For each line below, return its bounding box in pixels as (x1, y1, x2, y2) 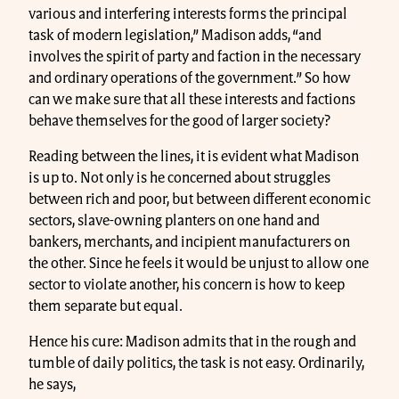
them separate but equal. (28, 299, 183, 314)
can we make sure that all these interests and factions (28, 93, 355, 108)
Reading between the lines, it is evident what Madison (28, 150, 359, 165)
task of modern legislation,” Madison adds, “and (28, 28, 322, 44)
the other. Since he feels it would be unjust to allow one (28, 256, 369, 272)
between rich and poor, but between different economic (28, 192, 370, 208)
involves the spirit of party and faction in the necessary (28, 50, 361, 65)
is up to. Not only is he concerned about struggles (28, 171, 330, 186)
